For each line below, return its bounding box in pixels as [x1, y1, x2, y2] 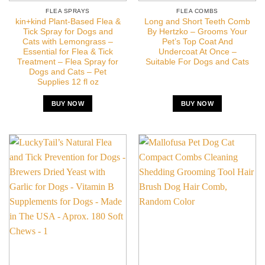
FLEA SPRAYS [46, 7, 90, 14]
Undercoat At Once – [158, 47, 237, 56]
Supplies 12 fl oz [37, 77, 99, 86]
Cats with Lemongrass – [22, 37, 113, 46]
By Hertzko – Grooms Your [147, 27, 247, 36]
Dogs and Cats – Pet [29, 67, 106, 76]
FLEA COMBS [176, 7, 218, 14]
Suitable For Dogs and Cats [146, 57, 249, 66]
